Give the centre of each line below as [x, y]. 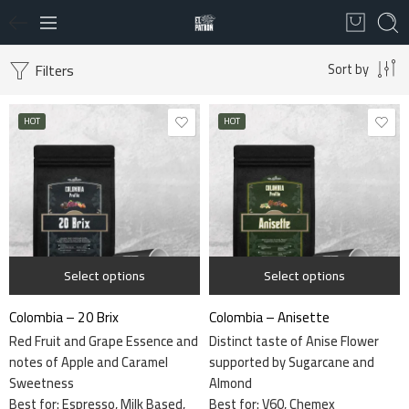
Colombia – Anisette [269, 317]
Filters [52, 70]
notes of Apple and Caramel [89, 362]
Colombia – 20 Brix [64, 317]
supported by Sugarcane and [292, 362]
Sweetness [42, 383]
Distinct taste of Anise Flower [294, 341]
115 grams [273, 205]
